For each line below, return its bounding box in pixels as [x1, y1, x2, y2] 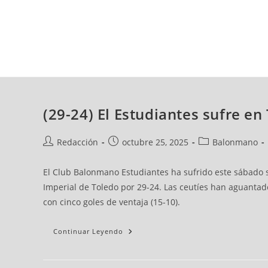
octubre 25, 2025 [122, 136, 188, 148]
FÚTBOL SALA [169, 58, 218, 71]
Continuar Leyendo [53, 227, 123, 236]
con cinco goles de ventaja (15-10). [43, 196, 180, 208]
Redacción [57, 136, 98, 148]
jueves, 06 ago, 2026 [67, 10, 136, 22]
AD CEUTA [49, 58, 86, 71]
